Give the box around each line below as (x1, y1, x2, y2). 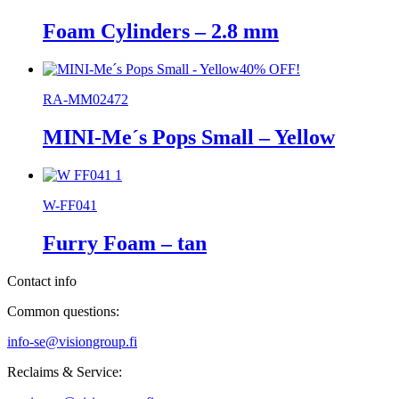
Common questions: (7, 303, 119, 319)
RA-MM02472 (43, 92, 128, 108)
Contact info (7, 273, 77, 289)
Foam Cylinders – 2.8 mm (43, 20, 279, 44)
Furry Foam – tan (43, 231, 207, 255)
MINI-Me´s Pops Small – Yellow (43, 126, 335, 150)
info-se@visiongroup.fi (7, 333, 137, 349)
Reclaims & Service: (7, 363, 122, 379)
